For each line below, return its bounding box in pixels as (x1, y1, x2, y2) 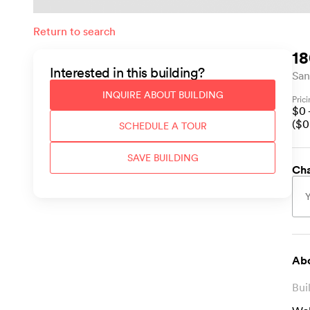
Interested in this (49, 64, 151, 81)
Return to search (33, 24, 116, 38)
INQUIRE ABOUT (102, 88, 179, 101)
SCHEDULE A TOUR (118, 119, 207, 132)
